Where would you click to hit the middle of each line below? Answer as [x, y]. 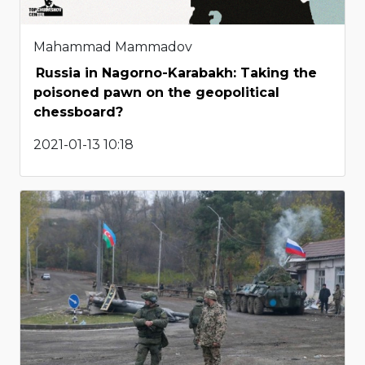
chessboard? [78, 112]
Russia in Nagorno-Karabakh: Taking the [176, 73]
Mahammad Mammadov [113, 47]
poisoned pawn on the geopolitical [156, 93]
